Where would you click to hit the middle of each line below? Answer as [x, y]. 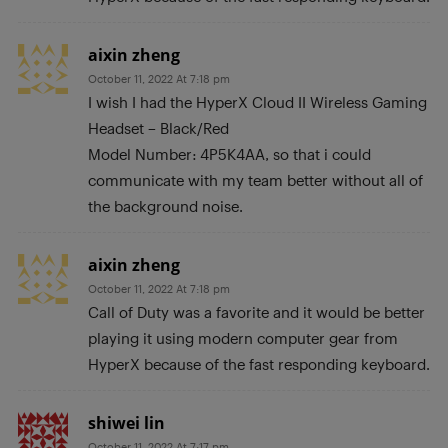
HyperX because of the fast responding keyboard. [259, 364]
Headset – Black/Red [158, 128]
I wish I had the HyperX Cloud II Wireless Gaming [257, 102]
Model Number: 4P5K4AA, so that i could [229, 154]
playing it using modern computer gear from [243, 338]
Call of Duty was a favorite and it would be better [256, 312]
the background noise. [165, 206]
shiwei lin [126, 423]
